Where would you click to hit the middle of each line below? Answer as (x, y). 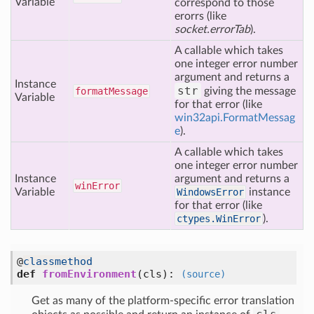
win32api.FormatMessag (235, 118)
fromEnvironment (89, 274)
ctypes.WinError (219, 219)
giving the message (248, 91)
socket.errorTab (212, 29)
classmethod (58, 261)
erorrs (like (200, 16)
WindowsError (210, 192)
